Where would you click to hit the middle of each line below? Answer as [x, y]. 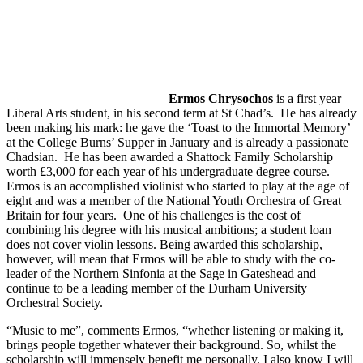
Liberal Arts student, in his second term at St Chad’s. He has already [181, 113]
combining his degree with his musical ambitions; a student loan [169, 229]
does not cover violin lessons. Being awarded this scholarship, [164, 244]
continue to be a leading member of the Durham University [157, 288]
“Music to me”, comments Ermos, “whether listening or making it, [175, 330]
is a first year [309, 98]
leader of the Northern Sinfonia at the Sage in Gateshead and [161, 273]
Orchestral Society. [55, 302]
